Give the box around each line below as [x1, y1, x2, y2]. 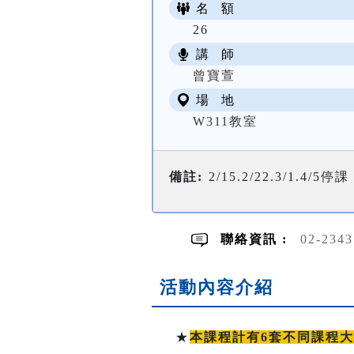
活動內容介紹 [160, 277, 273, 298]
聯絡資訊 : [220, 232, 292, 247]
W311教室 [193, 115, 258, 129]
